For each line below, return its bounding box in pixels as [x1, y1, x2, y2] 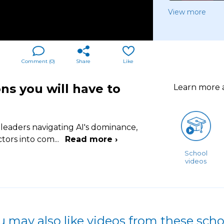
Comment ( [21, 57, 51, 64]
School [184, 148, 207, 157]
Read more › [65, 134, 117, 144]
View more [168, 7, 206, 16]
